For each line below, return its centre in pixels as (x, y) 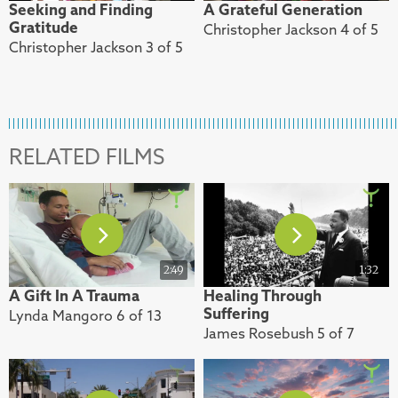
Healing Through (262, 296)
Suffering (236, 314)
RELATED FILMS (87, 156)
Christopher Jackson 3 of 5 (96, 47)
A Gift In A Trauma (74, 296)
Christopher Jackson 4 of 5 (291, 29)
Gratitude (44, 27)
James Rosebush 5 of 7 (279, 334)
